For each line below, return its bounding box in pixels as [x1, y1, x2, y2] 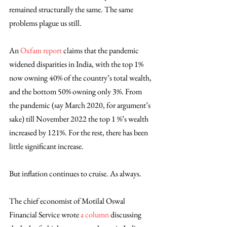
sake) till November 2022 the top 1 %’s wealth [9, 113, 150, 124]
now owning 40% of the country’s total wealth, [9, 72, 153, 83]
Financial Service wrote [9, 209, 81, 220]
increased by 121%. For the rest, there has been [9, 127, 149, 138]
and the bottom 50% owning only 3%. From [9, 86, 143, 97]
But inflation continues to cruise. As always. [9, 168, 141, 179]
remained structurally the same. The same [9, 4, 135, 15]
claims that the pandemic [62, 45, 140, 56]
